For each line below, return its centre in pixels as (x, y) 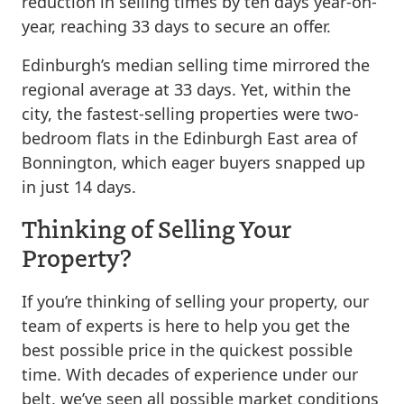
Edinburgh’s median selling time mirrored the (196, 65)
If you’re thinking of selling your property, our (195, 301)
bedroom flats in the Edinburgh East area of (189, 138)
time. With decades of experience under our (190, 374)
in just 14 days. (79, 187)
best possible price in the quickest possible (187, 350)
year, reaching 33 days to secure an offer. (176, 26)
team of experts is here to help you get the (186, 326)
